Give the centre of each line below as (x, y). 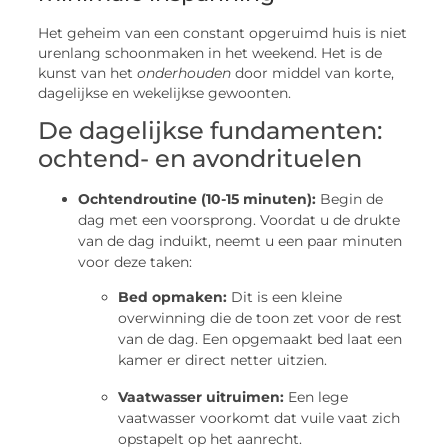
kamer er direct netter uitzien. (223, 360)
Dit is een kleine (285, 297)
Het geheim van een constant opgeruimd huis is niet (223, 32)
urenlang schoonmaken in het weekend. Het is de (210, 52)
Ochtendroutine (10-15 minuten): (197, 198)
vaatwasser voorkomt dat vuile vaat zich (259, 418)
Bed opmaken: (173, 297)
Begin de (350, 198)
